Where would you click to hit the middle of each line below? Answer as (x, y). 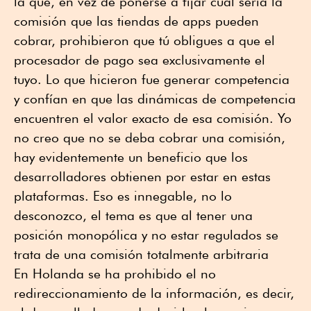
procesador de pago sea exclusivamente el (140, 59)
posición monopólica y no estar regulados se (146, 234)
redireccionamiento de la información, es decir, (154, 293)
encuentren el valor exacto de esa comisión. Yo (153, 118)
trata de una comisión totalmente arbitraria (141, 254)
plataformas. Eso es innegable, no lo (123, 195)
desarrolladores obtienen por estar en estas (142, 176)
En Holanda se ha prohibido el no (115, 273)
